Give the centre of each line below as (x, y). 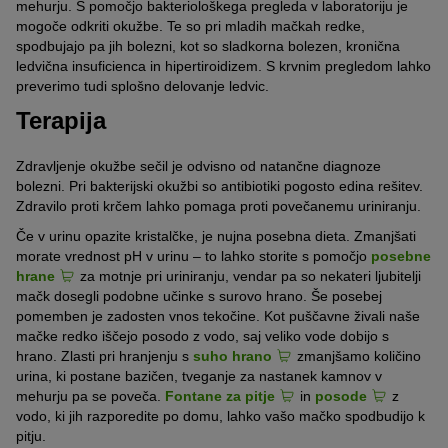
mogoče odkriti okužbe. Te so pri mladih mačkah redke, (190, 25)
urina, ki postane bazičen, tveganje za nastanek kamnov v (199, 376)
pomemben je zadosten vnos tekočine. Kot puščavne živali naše (218, 316)
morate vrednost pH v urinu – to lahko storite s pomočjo (193, 256)
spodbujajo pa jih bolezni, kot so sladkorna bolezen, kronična (208, 45)
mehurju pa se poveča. (90, 396)
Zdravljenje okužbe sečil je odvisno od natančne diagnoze (198, 166)
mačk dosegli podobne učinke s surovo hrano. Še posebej (199, 296)
